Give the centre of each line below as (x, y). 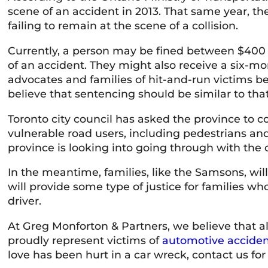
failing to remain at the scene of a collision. (123, 26)
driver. (25, 201)
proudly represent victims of (85, 240)
